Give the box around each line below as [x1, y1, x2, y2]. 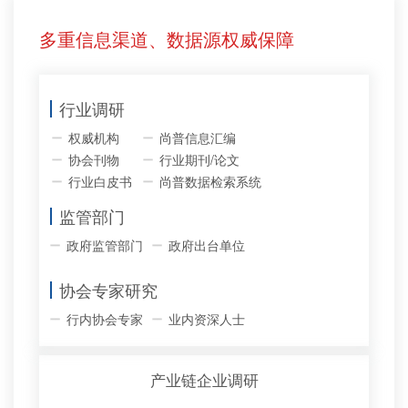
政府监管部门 [66, 236, 143, 254]
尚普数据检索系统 [159, 172, 261, 190]
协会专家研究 [59, 278, 158, 301]
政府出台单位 [168, 236, 245, 254]
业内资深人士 [168, 310, 245, 328]
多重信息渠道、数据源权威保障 [39, 25, 294, 52]
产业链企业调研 [149, 368, 259, 391]
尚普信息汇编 [159, 128, 236, 147]
